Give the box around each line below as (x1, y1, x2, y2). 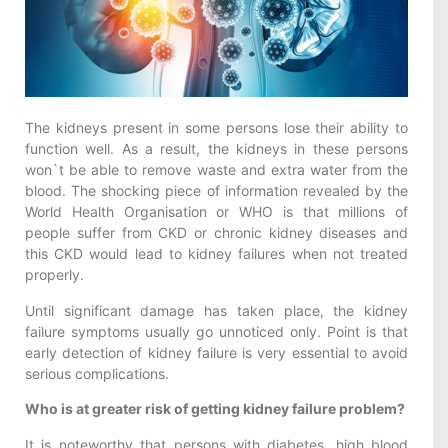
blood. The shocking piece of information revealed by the (25, 182, 408, 200)
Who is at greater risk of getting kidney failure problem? (25, 400, 405, 418)
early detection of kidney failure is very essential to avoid (25, 343, 408, 361)
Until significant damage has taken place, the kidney (25, 301, 408, 319)
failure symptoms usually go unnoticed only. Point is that (25, 322, 408, 340)
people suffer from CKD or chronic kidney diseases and (25, 224, 408, 242)
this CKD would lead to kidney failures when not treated (25, 245, 408, 263)
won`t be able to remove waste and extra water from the (25, 161, 408, 179)
